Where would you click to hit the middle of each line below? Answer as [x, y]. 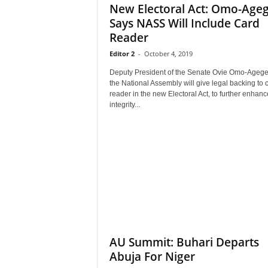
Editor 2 [122, 54]
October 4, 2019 [168, 54]
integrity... [124, 105]
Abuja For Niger [152, 257]
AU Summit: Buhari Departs [184, 242]
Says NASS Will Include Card [184, 23]
